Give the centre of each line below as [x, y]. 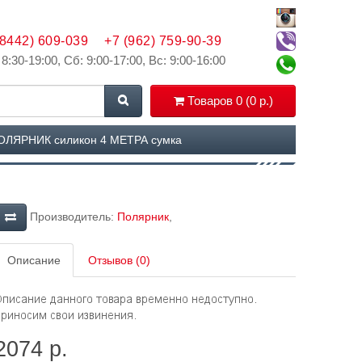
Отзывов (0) [119, 260]
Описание [34, 260]
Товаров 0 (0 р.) [230, 101]
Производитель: [72, 216]
